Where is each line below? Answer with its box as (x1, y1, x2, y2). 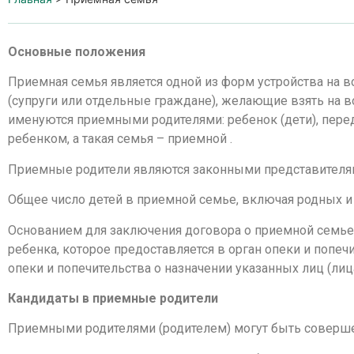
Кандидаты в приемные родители (8, 290, 218, 306)
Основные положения (8, 44, 145, 59)
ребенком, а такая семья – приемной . (8, 131, 232, 147)
